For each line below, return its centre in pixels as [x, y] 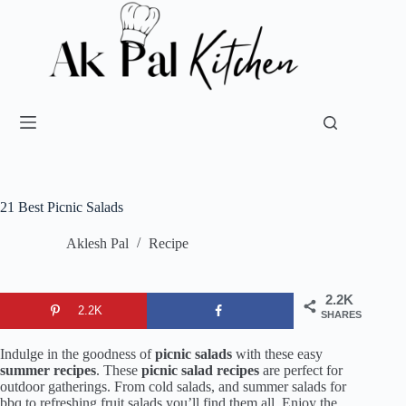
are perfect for [303, 371]
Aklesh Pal [97, 244]
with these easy [277, 354]
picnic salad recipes [202, 371]
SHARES [342, 314]
